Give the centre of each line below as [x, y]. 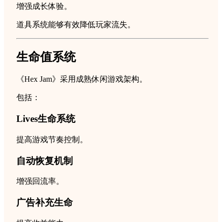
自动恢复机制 [45, 161]
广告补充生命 [45, 203]
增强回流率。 [40, 181]
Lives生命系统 [46, 119]
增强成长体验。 [44, 6]
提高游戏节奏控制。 [52, 139]
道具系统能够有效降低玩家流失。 [76, 24]
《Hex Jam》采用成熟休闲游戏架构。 [82, 79]
